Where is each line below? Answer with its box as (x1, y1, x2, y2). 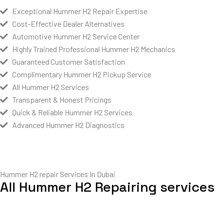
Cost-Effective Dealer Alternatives (12, 19, 125, 29)
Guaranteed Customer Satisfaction (12, 57, 125, 67)
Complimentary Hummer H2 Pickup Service (12, 70, 151, 79)
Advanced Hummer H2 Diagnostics (12, 120, 125, 130)
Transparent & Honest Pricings (12, 95, 111, 105)
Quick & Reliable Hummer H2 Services (12, 108, 132, 117)
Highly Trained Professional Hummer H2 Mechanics (12, 44, 175, 54)
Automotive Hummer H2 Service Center (12, 32, 140, 41)
